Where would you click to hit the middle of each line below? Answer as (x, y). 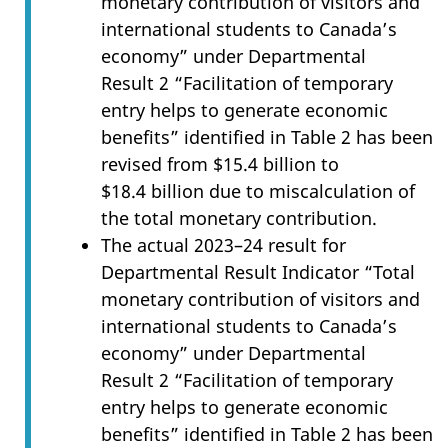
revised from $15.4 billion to (220, 163)
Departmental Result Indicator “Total (258, 271)
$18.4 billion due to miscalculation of (258, 190)
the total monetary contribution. (239, 217)
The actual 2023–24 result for (223, 244)
